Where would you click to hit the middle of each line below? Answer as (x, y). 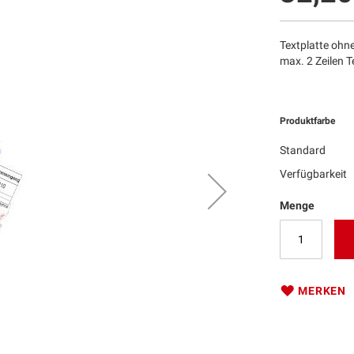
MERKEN (322, 291)
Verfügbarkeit (314, 174)
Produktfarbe (308, 121)
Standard (303, 150)
